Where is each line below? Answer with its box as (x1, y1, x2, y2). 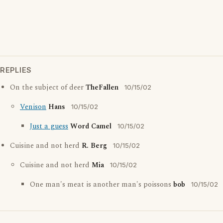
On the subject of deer (10, 82, 86, 94)
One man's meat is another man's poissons (30, 179, 173, 191)
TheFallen (86, 82, 118, 94)
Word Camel (70, 121, 111, 132)
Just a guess (30, 121, 68, 132)
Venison (20, 102, 46, 113)
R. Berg (82, 140, 107, 152)
